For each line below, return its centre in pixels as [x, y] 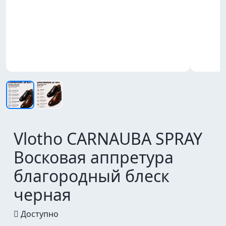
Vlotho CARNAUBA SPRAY [108, 138]
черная [42, 194]
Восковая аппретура [94, 157]
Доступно [39, 214]
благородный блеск [92, 176]
